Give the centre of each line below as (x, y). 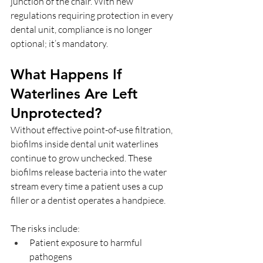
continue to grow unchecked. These (82, 158)
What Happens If (68, 74)
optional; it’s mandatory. (59, 43)
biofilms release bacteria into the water (90, 172)
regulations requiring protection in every (93, 15)
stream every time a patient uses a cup (88, 186)
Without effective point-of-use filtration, (92, 129)
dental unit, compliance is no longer (82, 29)
